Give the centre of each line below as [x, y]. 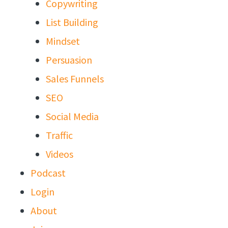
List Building [72, 22]
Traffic [59, 135]
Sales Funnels [75, 78]
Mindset [63, 41]
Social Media [72, 116]
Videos [60, 154]
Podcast [48, 173]
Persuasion [69, 60]
